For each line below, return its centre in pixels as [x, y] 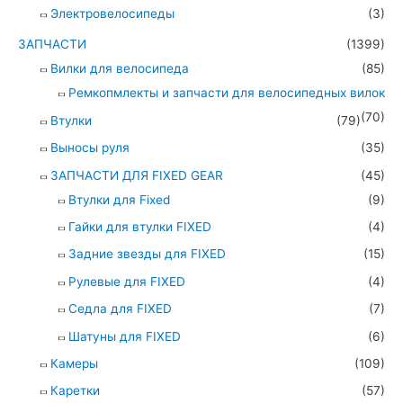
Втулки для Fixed [119, 199]
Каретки [75, 391]
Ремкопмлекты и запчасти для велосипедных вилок [227, 93]
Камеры [74, 364]
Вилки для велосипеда [120, 69]
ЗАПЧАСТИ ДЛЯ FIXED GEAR [137, 175]
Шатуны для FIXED [125, 336]
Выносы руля [90, 148]
